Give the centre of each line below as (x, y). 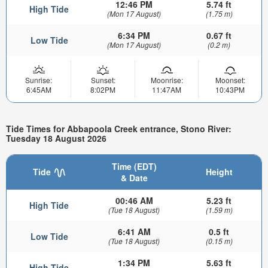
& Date (134, 177)
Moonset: (230, 80)
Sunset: (103, 80)
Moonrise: (167, 80)
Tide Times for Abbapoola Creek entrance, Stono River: (119, 129)
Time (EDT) (134, 166)
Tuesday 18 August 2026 (56, 138)
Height (219, 171)
